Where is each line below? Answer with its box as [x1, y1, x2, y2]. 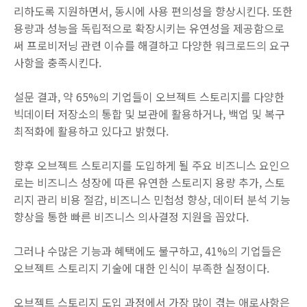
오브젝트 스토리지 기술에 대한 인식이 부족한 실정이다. [14, 260, 269, 277]
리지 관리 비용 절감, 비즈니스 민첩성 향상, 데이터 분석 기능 [14, 191, 291, 208]
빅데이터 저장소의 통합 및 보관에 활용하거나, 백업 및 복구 [14, 106, 285, 123]
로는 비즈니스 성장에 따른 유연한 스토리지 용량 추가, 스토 [14, 174, 285, 191]
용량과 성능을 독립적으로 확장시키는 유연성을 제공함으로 [14, 20, 284, 37]
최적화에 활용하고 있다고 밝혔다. [14, 123, 169, 140]
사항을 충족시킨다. [14, 54, 101, 71]
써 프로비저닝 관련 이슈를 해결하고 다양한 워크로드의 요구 [14, 37, 290, 54]
